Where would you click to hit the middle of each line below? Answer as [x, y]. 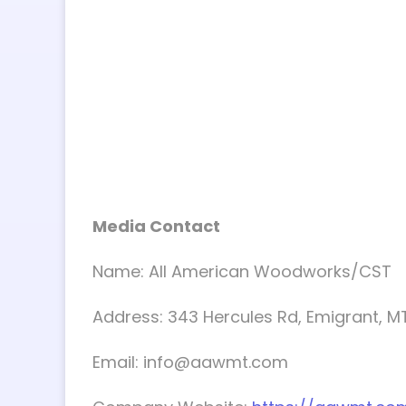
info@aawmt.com [216, 362]
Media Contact [156, 226]
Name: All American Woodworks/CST [242, 271]
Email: [118, 362]
